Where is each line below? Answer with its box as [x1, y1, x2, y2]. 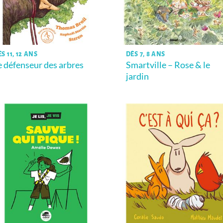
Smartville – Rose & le [125, 59, 210, 70]
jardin [125, 71, 149, 82]
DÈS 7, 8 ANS [125, 50, 166, 58]
